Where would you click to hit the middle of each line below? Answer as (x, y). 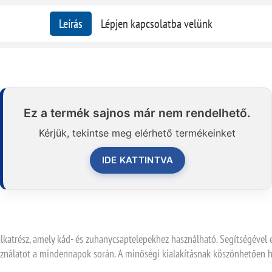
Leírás (71, 23)
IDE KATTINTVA (138, 160)
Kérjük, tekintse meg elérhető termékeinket (138, 133)
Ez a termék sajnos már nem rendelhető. (138, 113)
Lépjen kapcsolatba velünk (157, 23)
